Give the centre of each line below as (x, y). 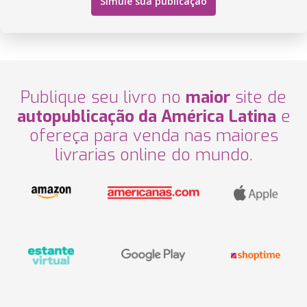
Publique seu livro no (103, 97)
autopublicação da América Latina (146, 116)
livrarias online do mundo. (153, 155)
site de (258, 97)
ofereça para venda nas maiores (153, 135)
